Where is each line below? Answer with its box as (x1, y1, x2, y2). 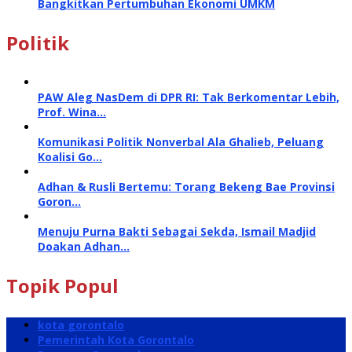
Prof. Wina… (38, 104, 106, 120)
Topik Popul (6, 273, 119, 299)
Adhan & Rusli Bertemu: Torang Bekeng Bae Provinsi (38, 179, 335, 195)
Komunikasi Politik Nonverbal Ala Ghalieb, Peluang (38, 134, 324, 150)
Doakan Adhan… (38, 239, 130, 255)
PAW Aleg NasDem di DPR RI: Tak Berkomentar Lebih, (38, 90, 339, 105)
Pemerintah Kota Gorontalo (38, 332, 194, 348)
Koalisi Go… (38, 149, 102, 165)
